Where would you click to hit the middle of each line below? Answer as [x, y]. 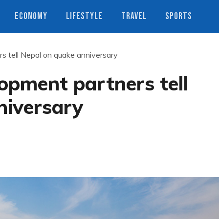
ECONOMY [31, 16]
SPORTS [179, 16]
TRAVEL [134, 16]
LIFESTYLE [84, 16]
